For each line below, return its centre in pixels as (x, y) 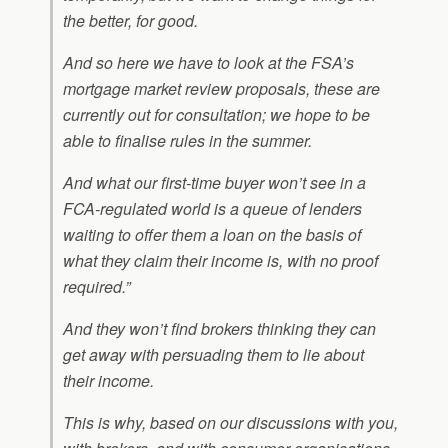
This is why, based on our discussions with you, (230, 422)
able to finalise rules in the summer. (187, 140)
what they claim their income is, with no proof (220, 260)
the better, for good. (130, 20)
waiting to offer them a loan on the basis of (212, 234)
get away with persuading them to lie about (213, 354)
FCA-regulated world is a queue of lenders (212, 208)
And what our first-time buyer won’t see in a (214, 182)
